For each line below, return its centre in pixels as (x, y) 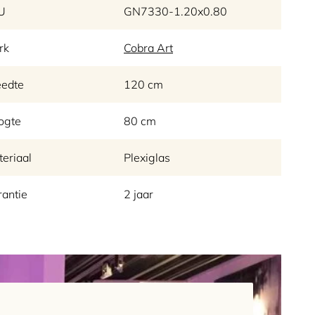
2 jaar (139, 194)
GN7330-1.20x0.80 (175, 11)
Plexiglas (147, 157)
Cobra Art (148, 47)
